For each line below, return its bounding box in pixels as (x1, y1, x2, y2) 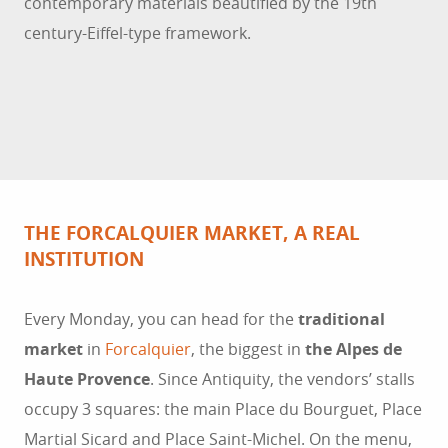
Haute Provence (24, 368, 150, 391)
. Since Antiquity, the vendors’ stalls (150, 368, 415, 391)
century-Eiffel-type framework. (24, 22, 251, 45)
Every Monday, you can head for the (24, 308, 298, 331)
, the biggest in (191, 338, 305, 361)
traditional (298, 308, 385, 331)
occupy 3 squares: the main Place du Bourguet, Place (24, 398, 422, 421)
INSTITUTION (24, 246, 144, 273)
